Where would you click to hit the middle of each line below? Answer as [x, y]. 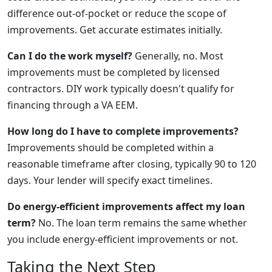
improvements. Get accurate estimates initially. [115, 30]
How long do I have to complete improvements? [123, 131]
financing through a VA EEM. [73, 105]
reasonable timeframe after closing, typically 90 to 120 [132, 164]
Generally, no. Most [178, 56]
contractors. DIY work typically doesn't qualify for [121, 89]
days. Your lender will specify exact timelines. [110, 180]
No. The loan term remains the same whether [141, 223]
